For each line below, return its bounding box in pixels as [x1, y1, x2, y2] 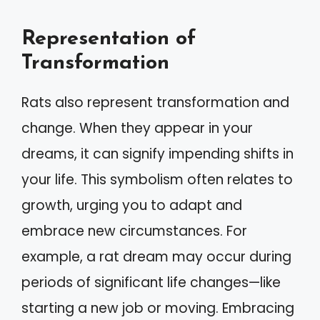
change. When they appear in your [21, 118, 253, 138]
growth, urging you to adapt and [21, 195, 242, 215]
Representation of [21, 28, 196, 49]
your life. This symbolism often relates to [21, 169, 293, 189]
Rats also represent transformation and [21, 92, 289, 112]
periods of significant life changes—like [21, 272, 281, 292]
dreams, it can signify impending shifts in [21, 144, 294, 164]
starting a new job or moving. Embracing [21, 298, 294, 318]
